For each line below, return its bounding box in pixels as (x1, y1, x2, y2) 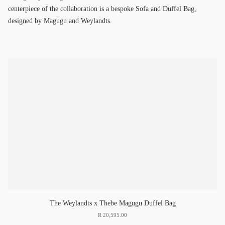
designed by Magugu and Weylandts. (8, 17, 112, 25)
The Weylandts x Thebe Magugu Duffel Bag (49, 199, 176, 207)
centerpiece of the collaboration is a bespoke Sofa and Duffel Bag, (8, 5, 196, 13)
